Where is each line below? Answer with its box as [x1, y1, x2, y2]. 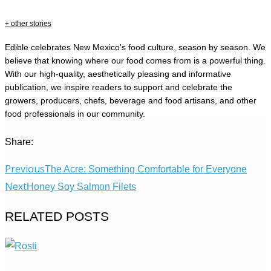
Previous [5, 162, 45, 176]
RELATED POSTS [5, 209, 109, 224]
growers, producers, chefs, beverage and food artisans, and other [5, 96, 256, 106]
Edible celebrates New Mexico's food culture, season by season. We [5, 42, 266, 53]
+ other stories [5, 19, 51, 28]
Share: [5, 137, 33, 148]
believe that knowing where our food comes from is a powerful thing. [5, 56, 266, 66]
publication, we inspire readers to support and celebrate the [5, 82, 232, 93]
